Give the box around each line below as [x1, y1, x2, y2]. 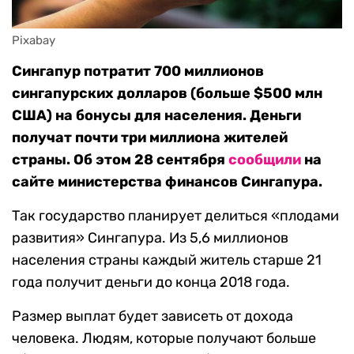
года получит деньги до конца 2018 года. [12, 273, 290, 292]
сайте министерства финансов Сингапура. [12, 173, 322, 191]
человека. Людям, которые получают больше [12, 330, 316, 348]
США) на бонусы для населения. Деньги [12, 107, 301, 125]
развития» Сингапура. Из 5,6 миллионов [12, 229, 288, 247]
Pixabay [12, 33, 55, 48]
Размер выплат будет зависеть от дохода [12, 307, 293, 326]
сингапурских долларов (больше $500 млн [12, 85, 322, 103]
